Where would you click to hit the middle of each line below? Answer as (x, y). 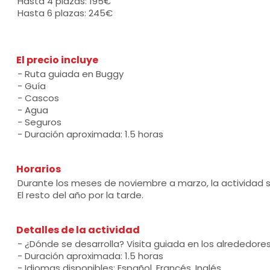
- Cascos (38, 98)
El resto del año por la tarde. (80, 195)
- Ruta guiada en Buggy (70, 74)
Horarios (38, 169)
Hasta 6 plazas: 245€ (65, 13)
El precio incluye (57, 60)
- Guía (31, 86)
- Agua (33, 110)
